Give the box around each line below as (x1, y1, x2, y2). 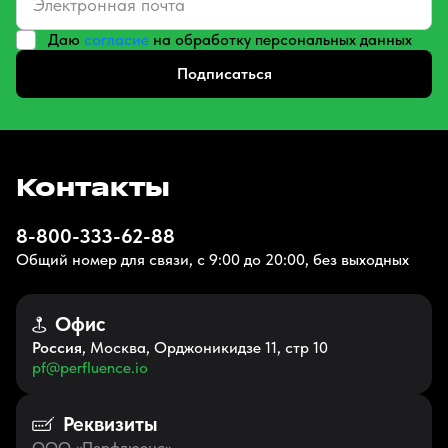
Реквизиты (63, 412, 158, 436)
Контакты (16, 172, 170, 204)
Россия (32, 338, 82, 357)
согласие (84, 30, 149, 49)
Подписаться (176, 64, 272, 83)
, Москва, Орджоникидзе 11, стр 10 (82, 338, 328, 357)
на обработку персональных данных (153, 30, 412, 49)
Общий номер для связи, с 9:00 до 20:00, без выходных (16, 250, 409, 269)
